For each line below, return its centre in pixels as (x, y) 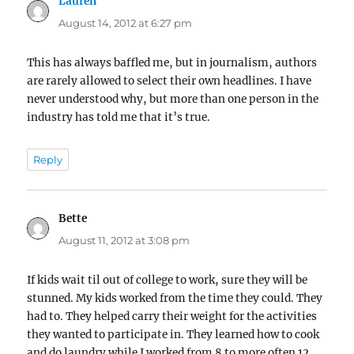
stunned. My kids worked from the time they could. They (175, 298)
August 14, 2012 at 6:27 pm (126, 23)
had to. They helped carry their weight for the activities (172, 316)
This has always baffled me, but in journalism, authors (172, 63)
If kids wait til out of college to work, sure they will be (168, 280)
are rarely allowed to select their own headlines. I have (169, 81)
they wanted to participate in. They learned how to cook (173, 334)
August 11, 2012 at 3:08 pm (124, 240)
